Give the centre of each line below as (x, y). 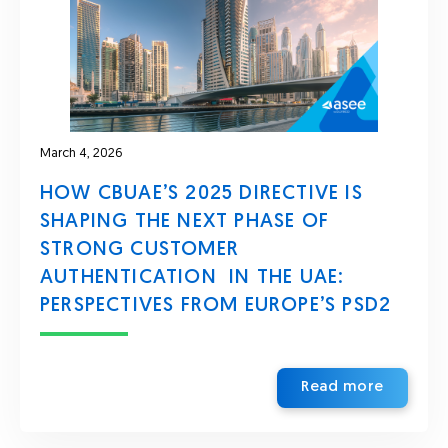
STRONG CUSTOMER (139, 250)
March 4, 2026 (81, 153)
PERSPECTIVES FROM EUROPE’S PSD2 (216, 306)
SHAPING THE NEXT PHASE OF (184, 222)
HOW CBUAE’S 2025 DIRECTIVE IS (201, 194)
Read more (342, 387)
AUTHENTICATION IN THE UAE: (192, 278)
